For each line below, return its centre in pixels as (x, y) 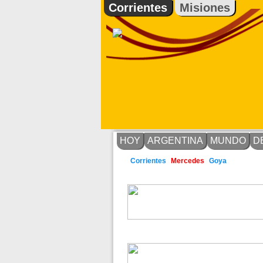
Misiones (205, 8)
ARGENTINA (175, 141)
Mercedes (188, 161)
